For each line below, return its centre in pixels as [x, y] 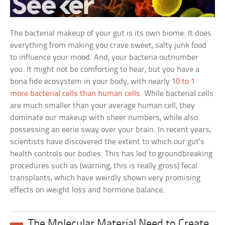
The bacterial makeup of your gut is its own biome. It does [111, 34]
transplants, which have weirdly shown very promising [105, 178]
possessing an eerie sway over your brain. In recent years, [111, 130]
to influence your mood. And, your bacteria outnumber [104, 58]
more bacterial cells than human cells [75, 94]
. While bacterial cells [177, 94]
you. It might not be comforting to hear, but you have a [105, 70]
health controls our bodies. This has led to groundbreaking [111, 154]
